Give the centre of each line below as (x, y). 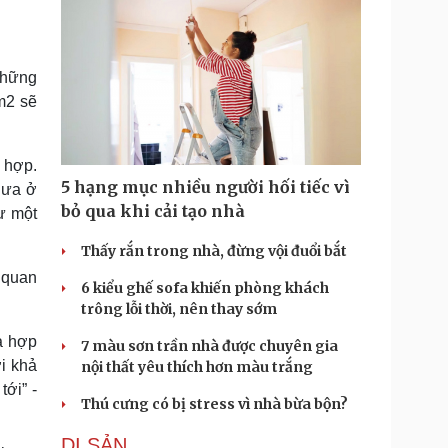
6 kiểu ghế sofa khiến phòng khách (205, 288)
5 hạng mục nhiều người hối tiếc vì (205, 187)
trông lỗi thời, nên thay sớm (179, 309)
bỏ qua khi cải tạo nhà (153, 211)
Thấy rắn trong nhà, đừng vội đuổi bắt (214, 251)
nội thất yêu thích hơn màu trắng (197, 367)
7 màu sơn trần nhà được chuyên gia (209, 346)
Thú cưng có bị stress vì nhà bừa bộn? (214, 404)
